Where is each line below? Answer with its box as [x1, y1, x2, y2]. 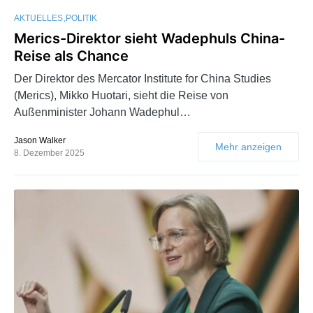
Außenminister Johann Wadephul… [14, 106, 191, 119]
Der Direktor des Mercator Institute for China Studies [14, 73, 271, 85]
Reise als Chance [14, 48, 129, 65]
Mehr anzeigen [215, 141, 282, 153]
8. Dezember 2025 [14, 148, 85, 159]
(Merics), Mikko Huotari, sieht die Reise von [14, 89, 228, 102]
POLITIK [66, 13, 97, 24]
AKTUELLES [14, 13, 63, 24]
